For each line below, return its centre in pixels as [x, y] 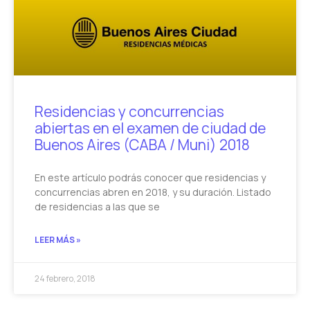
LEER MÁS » [58, 240]
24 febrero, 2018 [65, 279]
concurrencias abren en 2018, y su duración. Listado [153, 192]
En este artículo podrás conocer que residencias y [150, 178]
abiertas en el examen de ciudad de [150, 128]
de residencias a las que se [97, 207]
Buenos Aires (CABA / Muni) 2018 [142, 145]
